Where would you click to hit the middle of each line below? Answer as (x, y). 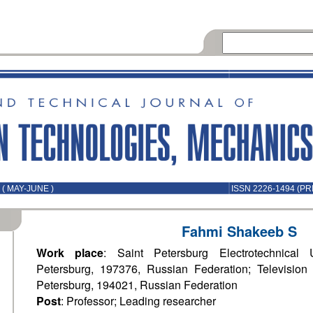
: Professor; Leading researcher (138, 301)
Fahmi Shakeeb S (239, 231)
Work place (70, 253)
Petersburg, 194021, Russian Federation (137, 285)
